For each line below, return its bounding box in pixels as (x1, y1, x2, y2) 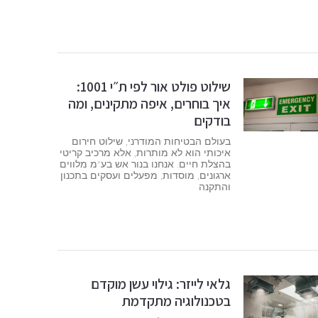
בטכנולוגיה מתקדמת (121, 292, 231, 311)
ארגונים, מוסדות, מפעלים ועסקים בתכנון (60, 168, 231, 182)
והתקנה (198, 180, 231, 193)
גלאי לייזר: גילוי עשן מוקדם (90, 275, 231, 294)
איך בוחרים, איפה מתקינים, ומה (67, 94, 231, 113)
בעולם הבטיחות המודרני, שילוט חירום (71, 134, 231, 148)
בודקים (193, 111, 231, 130)
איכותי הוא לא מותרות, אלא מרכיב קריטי (59, 146, 231, 159)
